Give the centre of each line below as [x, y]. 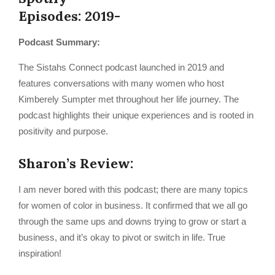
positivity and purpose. [64, 131]
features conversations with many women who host [121, 83]
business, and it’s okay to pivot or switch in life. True [122, 237]
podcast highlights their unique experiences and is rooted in [136, 115]
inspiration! [40, 253]
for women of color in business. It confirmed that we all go [133, 205]
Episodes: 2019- [69, 16]
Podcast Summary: [59, 42]
